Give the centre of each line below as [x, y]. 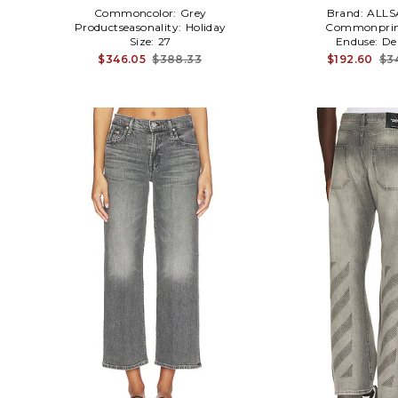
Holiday [206, 28]
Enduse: [358, 42]
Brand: [346, 13]
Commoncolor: [137, 13]
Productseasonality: [129, 28]
